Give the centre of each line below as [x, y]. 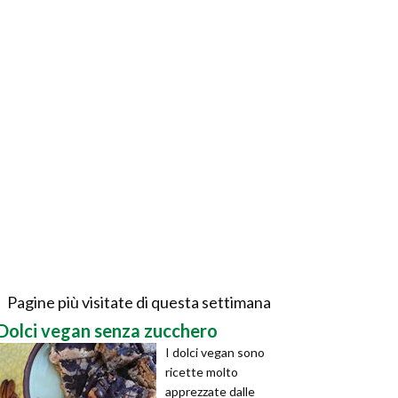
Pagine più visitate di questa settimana [139, 302]
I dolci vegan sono [215, 352]
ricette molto [202, 372]
